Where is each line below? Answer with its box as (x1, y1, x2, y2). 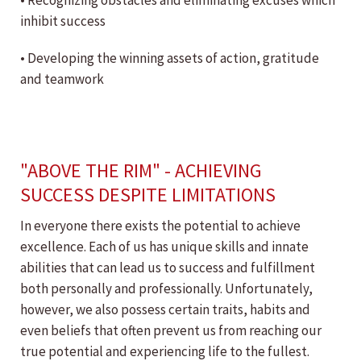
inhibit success (20, 12, 106, 31)
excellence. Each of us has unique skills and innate (20, 238, 309, 256)
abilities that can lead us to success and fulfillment (20, 259, 315, 277)
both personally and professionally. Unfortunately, (20, 280, 313, 298)
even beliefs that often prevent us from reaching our (20, 322, 322, 340)
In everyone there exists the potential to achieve (20, 217, 301, 235)
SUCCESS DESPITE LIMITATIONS (20, 182, 276, 208)
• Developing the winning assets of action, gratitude (20, 49, 319, 68)
